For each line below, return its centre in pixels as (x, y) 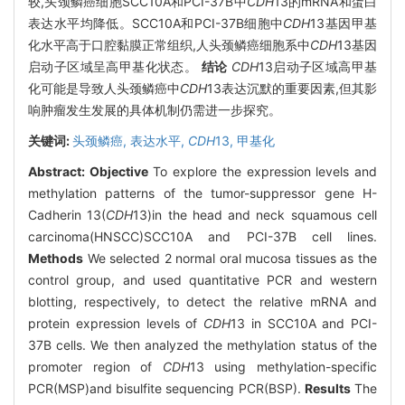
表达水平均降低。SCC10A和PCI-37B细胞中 (156, 23)
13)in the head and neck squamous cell (255, 214)
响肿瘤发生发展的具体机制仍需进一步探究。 (155, 109)
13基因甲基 (344, 23)
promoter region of (95, 366)
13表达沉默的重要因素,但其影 (292, 88)
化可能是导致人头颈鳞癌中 (104, 88)
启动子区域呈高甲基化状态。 (115, 66)
